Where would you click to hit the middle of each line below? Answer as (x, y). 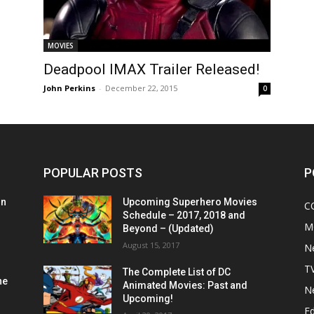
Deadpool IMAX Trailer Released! (151, 70)
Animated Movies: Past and (185, 286)
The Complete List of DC (177, 272)
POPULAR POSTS (93, 173)
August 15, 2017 (151, 245)
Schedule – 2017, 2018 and (184, 216)
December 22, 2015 (141, 88)
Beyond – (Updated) (169, 229)
